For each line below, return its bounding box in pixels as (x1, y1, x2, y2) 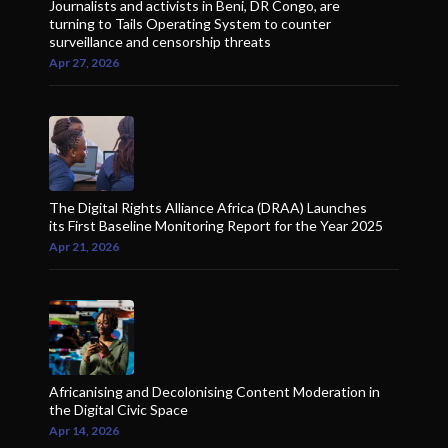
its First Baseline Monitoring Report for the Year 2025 (49, 217, 383, 235)
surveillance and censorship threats (49, 33, 271, 51)
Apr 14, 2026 (49, 423, 119, 439)
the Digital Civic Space (49, 401, 188, 419)
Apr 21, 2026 (49, 239, 119, 255)
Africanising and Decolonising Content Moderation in (49, 383, 380, 401)
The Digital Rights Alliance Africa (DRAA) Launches (49, 199, 367, 217)
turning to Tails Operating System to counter (49, 15, 331, 33)
